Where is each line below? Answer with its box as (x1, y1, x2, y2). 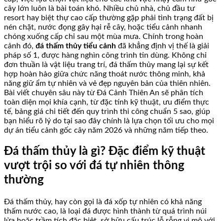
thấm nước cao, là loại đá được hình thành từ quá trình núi (4, 207, 207, 216)
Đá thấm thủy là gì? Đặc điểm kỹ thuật (4, 146, 205, 158)
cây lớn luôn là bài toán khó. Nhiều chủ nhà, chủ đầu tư (4, 4, 195, 12)
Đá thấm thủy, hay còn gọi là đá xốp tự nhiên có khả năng (4, 198, 202, 206)
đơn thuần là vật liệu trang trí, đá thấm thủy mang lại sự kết (4, 60, 209, 69)
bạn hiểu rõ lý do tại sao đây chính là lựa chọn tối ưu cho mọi (4, 116, 214, 125)
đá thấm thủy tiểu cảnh (36, 41, 116, 50)
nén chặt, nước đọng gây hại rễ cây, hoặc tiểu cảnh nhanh (4, 23, 202, 31)
